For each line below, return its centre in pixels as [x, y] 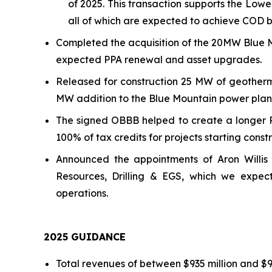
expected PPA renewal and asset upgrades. [159, 59]
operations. [82, 193]
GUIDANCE [97, 236]
